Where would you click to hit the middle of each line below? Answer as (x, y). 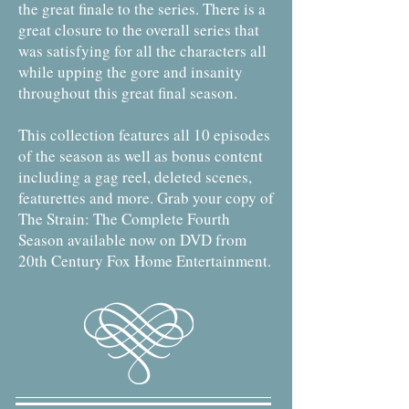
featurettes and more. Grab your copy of (146, 198)
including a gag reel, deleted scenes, (135, 177)
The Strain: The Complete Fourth (124, 219)
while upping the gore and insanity (131, 72)
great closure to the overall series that (139, 30)
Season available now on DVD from (132, 240)
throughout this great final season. (128, 93)
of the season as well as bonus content (141, 156)
